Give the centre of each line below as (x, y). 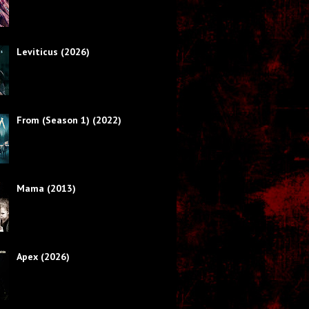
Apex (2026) (43, 256)
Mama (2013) (46, 188)
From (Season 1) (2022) (69, 120)
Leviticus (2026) (53, 51)
